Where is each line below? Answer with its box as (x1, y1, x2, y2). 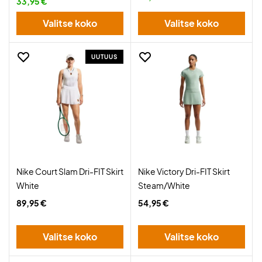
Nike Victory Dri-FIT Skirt (138, 166, 230, 177)
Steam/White (138, 180, 190, 191)
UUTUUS (91, 53, 118, 60)
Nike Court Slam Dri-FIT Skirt (16, 166, 123, 177)
